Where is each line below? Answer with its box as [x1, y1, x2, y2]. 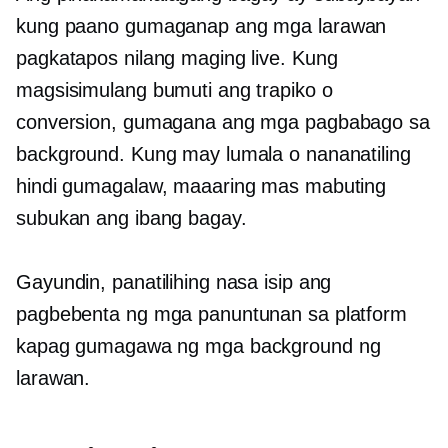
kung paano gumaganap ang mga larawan [16, 15, 387, 38]
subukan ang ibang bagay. [16, 207, 247, 230]
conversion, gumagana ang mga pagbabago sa [16, 111, 430, 134]
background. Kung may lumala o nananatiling [16, 143, 411, 166]
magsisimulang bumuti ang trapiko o [16, 79, 333, 102]
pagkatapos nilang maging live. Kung [16, 47, 338, 70]
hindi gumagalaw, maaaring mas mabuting [16, 175, 387, 198]
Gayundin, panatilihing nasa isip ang [16, 271, 332, 294]
